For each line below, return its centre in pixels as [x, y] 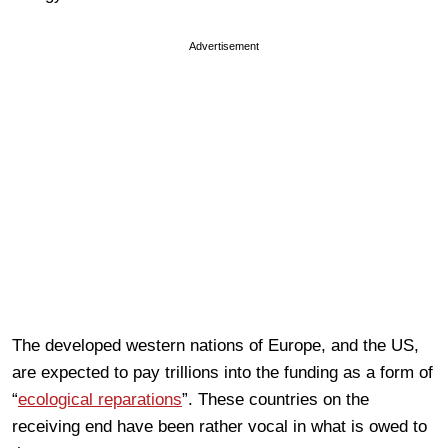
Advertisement [224, 45]
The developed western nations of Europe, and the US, [215, 345]
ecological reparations [100, 399]
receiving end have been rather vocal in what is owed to [219, 426]
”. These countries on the [275, 399]
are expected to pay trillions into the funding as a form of [222, 372]
